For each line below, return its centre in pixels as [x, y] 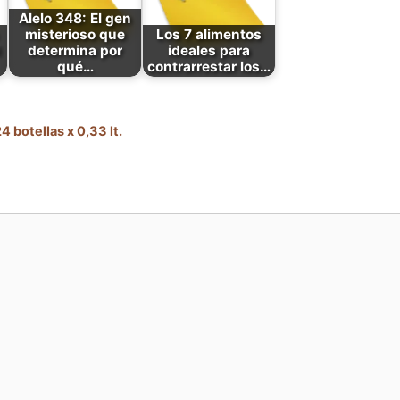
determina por [75, 50]
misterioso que [75, 34]
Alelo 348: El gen [75, 18]
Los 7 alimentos [209, 34]
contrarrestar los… [209, 66]
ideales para [209, 50]
